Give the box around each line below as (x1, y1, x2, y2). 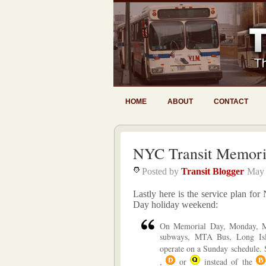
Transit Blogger (181, 166, 244, 176)
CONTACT (214, 97, 248, 106)
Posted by (142, 166, 181, 176)
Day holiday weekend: (133, 199, 218, 210)
